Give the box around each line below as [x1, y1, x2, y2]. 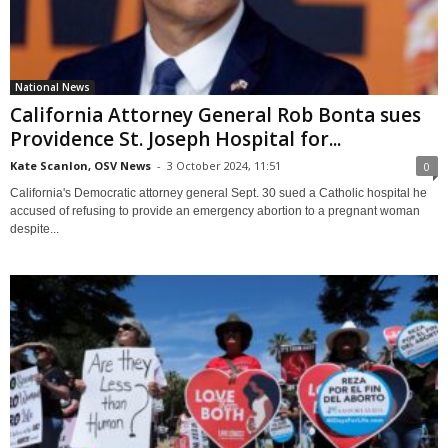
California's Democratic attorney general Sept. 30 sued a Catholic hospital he [10, 186, 427, 201]
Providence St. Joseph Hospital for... [10, 126, 341, 153]
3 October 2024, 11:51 [167, 158, 281, 174]
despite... [10, 222, 59, 237]
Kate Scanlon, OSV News [10, 158, 151, 174]
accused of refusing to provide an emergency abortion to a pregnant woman [10, 204, 420, 219]
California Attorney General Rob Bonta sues [10, 102, 421, 129]
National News [15, 80, 90, 95]
